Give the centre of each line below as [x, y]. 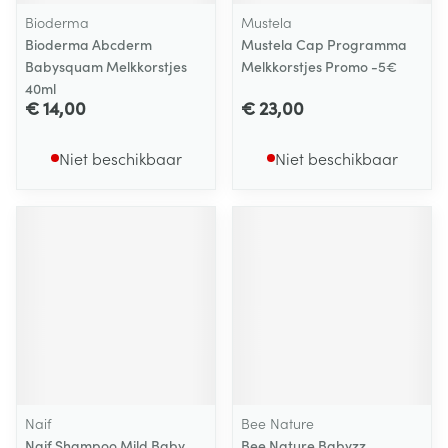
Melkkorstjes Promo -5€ [319, 66]
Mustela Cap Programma [324, 44]
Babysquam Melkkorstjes [106, 66]
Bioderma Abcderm [88, 44]
